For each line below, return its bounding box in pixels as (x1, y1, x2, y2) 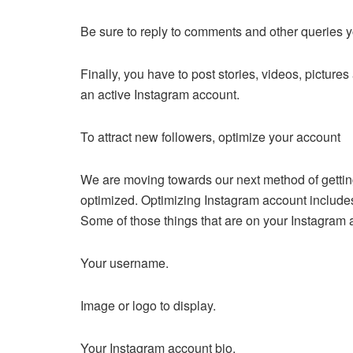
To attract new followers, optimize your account (80, 127, 344, 146)
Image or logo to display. (80, 295, 219, 314)
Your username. (80, 253, 172, 272)
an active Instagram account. (80, 84, 243, 103)
